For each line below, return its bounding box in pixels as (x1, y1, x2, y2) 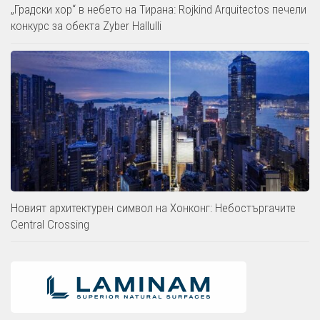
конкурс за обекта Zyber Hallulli (11, 18, 161, 33)
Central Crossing (11, 216, 89, 231)
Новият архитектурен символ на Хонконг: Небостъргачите (11, 200, 296, 215)
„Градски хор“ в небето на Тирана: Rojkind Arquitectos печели (11, 1, 306, 16)
